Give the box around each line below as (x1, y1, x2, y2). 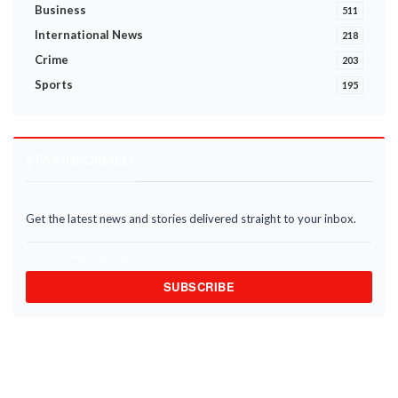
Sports (35, 77, 73, 92)
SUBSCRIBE (163, 278, 235, 295)
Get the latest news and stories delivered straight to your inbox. (26, 211, 356, 226)
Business (35, 3, 86, 17)
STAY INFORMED (26, 152, 132, 168)
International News (35, 28, 143, 42)
